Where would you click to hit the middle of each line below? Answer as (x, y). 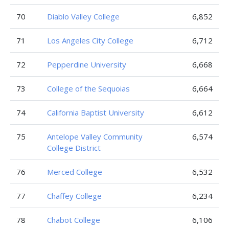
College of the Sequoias (88, 88)
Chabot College (74, 220)
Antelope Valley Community (95, 136)
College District (74, 148)
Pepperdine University (87, 64)
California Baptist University (96, 112)
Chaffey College (74, 196)
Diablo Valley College (83, 16)
